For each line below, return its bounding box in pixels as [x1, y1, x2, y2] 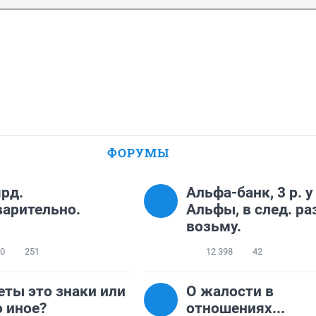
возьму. [186, 218, 241, 236]
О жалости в [186, 283, 274, 300]
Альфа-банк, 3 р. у [186, 184, 313, 202]
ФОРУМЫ [107, 145, 169, 162]
